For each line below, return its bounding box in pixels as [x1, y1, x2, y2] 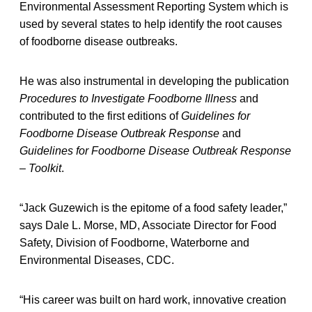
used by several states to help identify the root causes [19, 17, 282, 30]
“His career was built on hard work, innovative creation [19, 293, 286, 306]
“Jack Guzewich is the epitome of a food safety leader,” [19, 201, 287, 214]
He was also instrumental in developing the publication [19, 75, 289, 87]
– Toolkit [19, 162, 61, 174]
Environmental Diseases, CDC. [19, 253, 174, 266]
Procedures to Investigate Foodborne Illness [19, 92, 237, 104]
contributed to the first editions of [19, 109, 181, 122]
